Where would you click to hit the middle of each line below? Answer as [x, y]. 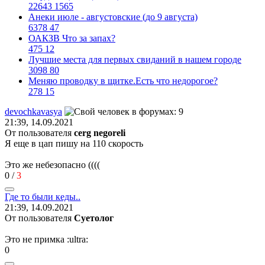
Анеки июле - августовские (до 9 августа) [113, 17]
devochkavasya [33, 111]
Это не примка [36, 239]
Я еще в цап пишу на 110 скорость [74, 143]
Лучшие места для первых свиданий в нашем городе [135, 59]
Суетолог [94, 218]
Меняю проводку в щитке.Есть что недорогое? [123, 80]
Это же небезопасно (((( [52, 164]
